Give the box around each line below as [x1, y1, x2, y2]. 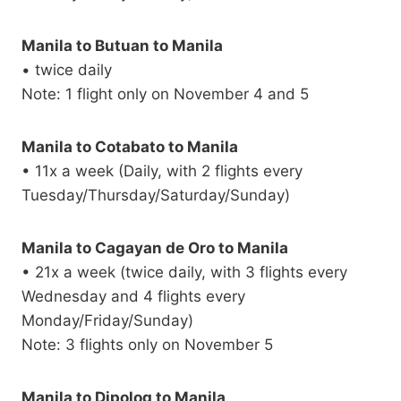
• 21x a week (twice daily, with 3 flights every [21, 263, 347, 282]
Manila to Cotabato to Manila [21, 138, 238, 157]
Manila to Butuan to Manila [21, 37, 223, 55]
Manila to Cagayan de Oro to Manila [21, 239, 288, 258]
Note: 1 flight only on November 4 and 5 [21, 85, 309, 104]
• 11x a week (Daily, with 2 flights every [21, 162, 303, 181]
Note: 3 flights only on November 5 [21, 336, 273, 354]
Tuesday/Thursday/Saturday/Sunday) [21, 186, 290, 205]
